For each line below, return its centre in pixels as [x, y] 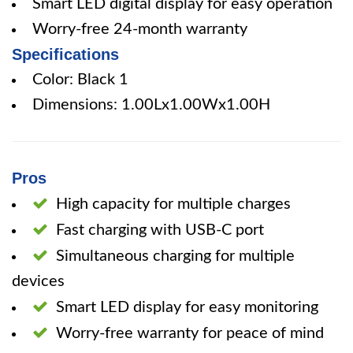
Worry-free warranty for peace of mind [190, 333]
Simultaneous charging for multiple [175, 256]
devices [38, 281]
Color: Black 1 [80, 80]
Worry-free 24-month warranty [140, 29]
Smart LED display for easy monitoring [187, 307]
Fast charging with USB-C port [160, 230]
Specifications [65, 54]
